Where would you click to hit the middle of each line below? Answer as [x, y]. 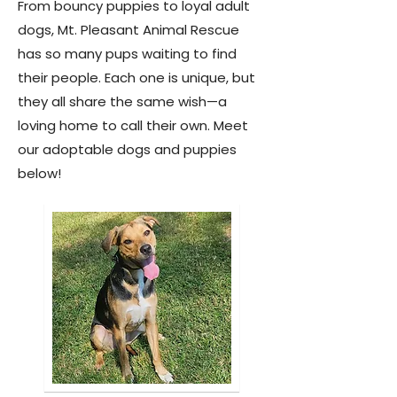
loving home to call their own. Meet [133, 125]
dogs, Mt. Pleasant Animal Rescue [128, 30]
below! [39, 173]
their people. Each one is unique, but [136, 78]
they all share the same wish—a [122, 101]
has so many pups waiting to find [127, 54]
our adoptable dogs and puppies [127, 149]
